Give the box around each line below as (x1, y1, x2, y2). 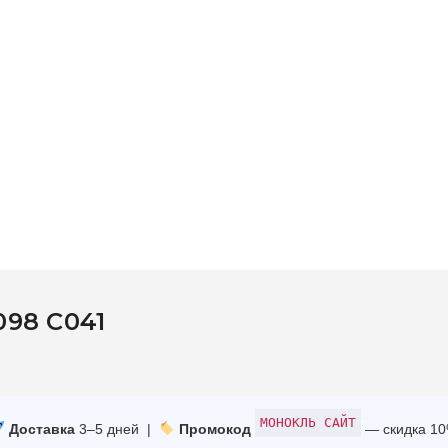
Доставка (4, 421, 75, 437)
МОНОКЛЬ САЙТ (259, 415, 356, 430)
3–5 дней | (74, 421, 159, 437)
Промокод (174, 421, 251, 437)
